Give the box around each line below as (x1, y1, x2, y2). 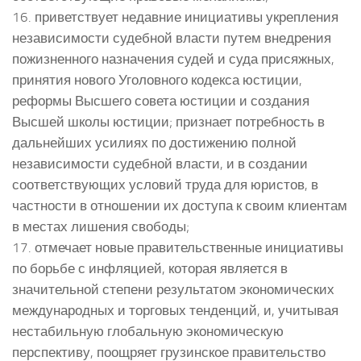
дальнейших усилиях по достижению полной (12, 134, 297, 151)
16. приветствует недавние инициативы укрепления (12, 8, 338, 25)
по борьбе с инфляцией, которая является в (12, 259, 288, 276)
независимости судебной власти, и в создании (12, 155, 308, 172)
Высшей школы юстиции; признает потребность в (12, 113, 325, 130)
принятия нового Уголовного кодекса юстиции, (12, 71, 302, 88)
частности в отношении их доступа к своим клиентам (12, 197, 347, 214)
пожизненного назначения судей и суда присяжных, (12, 50, 334, 67)
